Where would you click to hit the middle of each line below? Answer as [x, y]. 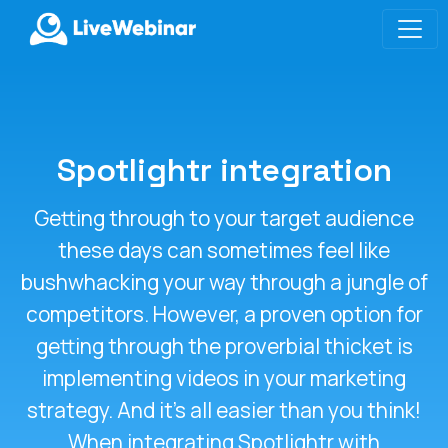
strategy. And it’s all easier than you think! [224, 410]
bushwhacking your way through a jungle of [224, 282]
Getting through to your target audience [224, 218]
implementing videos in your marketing [224, 378]
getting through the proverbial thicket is [224, 346]
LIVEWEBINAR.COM [111, 103]
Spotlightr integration [224, 170]
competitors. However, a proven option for [224, 314]
